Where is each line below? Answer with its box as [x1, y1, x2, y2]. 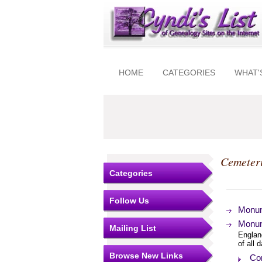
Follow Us [109, 196, 149, 205]
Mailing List [109, 223, 156, 233]
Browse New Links [109, 251, 183, 260]
